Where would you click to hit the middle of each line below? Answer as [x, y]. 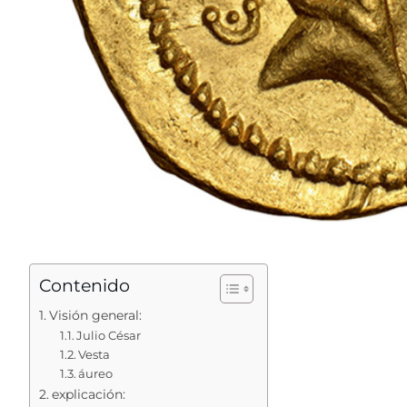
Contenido [84, 286]
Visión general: [95, 316]
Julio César [109, 336]
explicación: [88, 395]
